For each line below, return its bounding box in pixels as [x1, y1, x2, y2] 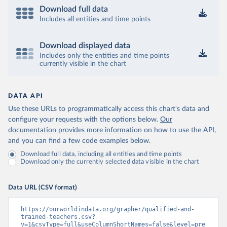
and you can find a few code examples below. [8, 137, 150, 144]
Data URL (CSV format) [8, 184, 77, 191]
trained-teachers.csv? [21, 213, 95, 220]
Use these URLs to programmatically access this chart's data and [8, 105, 209, 112]
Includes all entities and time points [40, 16, 150, 23]
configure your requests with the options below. [8, 116, 158, 123]
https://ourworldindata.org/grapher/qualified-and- [21, 206, 195, 213]
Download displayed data [40, 42, 130, 50]
